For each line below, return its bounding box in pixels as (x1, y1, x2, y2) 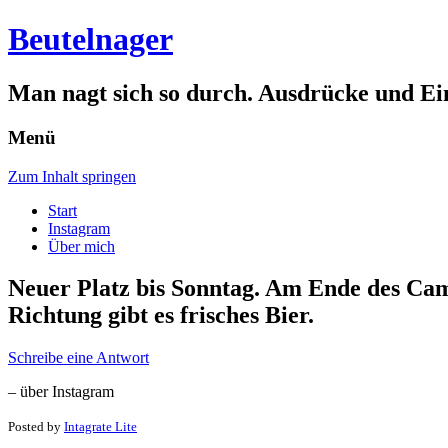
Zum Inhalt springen (8, 167, 136, 185)
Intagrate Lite (64, 419, 137, 435)
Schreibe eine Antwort (8, 349, 149, 367)
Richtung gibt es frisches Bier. (8, 302, 314, 329)
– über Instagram (8, 383, 114, 401)
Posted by (8, 419, 64, 435)
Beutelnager (8, 21, 173, 58)
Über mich (48, 237, 115, 255)
